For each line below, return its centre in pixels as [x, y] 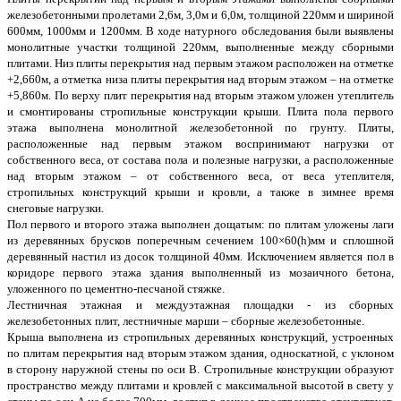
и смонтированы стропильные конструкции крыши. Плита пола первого [200, 112]
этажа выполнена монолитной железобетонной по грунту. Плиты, [200, 128]
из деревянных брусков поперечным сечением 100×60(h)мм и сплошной [200, 241]
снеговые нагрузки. [55, 209]
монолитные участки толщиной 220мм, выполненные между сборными [200, 47]
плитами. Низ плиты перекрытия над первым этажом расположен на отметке [200, 64]
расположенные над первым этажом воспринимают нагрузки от [200, 144]
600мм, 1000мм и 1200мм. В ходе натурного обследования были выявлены [200, 31]
